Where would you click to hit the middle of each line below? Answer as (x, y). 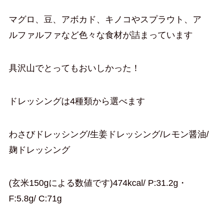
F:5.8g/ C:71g (35, 198)
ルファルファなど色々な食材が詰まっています (100, 35)
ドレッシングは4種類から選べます (77, 101)
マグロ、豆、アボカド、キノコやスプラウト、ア (105, 20)
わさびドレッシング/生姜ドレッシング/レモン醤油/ (109, 134)
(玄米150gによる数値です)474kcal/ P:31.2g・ (98, 183)
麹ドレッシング (39, 150)
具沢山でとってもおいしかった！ (74, 68)
